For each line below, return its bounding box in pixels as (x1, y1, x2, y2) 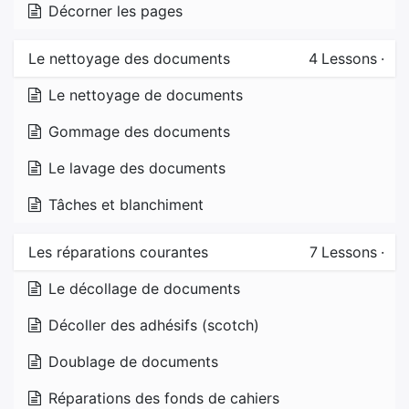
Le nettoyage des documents (28, 49, 230, 68)
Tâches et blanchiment (48, 195, 204, 215)
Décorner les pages (48, 2, 183, 21)
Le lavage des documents (48, 159, 225, 178)
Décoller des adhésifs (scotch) (48, 316, 259, 335)
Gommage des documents (48, 122, 230, 142)
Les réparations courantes (28, 243, 208, 262)
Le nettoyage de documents (48, 86, 243, 105)
